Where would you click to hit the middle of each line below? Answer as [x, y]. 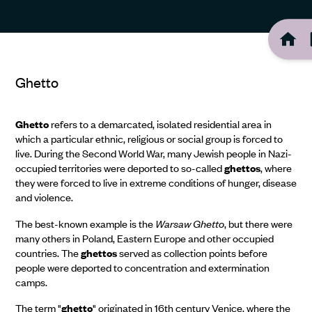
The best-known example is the [85, 223]
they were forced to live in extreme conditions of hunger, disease [156, 183]
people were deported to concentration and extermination [142, 267]
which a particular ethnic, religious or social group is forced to [149, 139]
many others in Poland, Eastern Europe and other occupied [144, 238]
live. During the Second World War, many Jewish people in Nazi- [153, 154]
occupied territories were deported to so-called [119, 168]
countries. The [48, 252]
